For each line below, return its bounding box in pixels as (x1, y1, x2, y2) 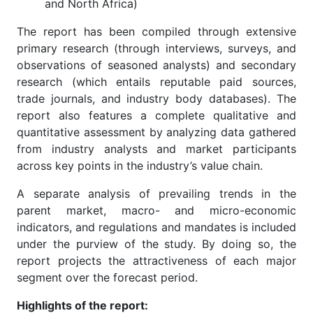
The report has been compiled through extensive (17, 24, 296, 38)
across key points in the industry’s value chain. (17, 158, 263, 173)
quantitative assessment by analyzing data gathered (17, 124, 296, 139)
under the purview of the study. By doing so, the (17, 236, 296, 251)
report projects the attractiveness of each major (17, 253, 296, 268)
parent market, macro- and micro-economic (17, 203, 296, 217)
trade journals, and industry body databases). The (17, 91, 296, 105)
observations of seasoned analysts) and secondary (17, 57, 296, 72)
